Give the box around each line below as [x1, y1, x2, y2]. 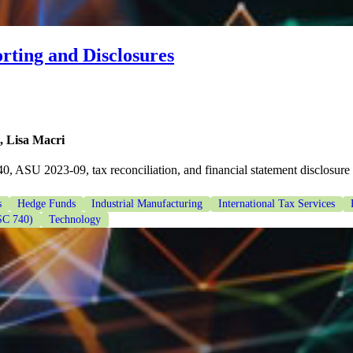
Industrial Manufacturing [91, 198, 203, 210]
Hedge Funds [17, 198, 76, 210]
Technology [49, 214, 101, 226]
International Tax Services [218, 198, 335, 210]
